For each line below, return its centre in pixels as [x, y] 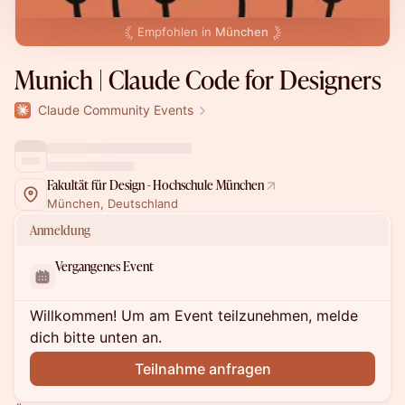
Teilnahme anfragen [202, 369]
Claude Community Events [116, 110]
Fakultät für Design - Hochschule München [155, 185]
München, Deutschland [113, 203]
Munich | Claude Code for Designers [198, 80]
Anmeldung [60, 230]
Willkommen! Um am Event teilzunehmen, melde [194, 316]
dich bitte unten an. [96, 337]
